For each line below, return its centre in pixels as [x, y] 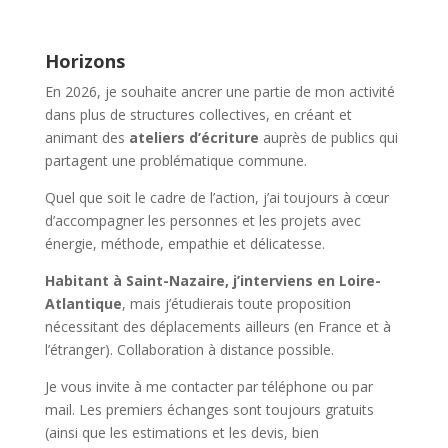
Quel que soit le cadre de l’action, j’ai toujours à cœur [216, 197]
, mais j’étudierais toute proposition [236, 303]
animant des [86, 137]
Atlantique [83, 303]
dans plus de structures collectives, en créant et [198, 114]
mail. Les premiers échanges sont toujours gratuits [209, 409]
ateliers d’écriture [193, 137]
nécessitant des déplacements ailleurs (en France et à [217, 326]
